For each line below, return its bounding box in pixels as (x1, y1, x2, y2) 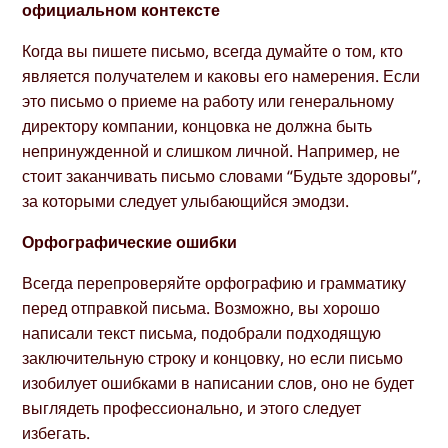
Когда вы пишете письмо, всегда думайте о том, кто (22, 39, 404, 62)
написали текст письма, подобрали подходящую (22, 322, 382, 345)
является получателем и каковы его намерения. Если (22, 64, 421, 87)
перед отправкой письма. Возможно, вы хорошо (22, 297, 381, 320)
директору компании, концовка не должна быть (22, 114, 373, 137)
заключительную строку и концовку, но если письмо (22, 347, 404, 370)
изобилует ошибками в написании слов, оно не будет (22, 372, 415, 395)
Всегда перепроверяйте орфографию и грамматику (22, 272, 407, 295)
